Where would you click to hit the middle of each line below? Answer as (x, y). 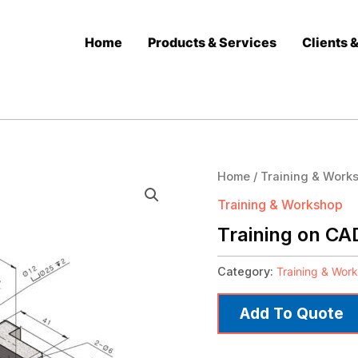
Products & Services (212, 42)
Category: (247, 271)
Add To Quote (292, 314)
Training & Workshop (280, 204)
